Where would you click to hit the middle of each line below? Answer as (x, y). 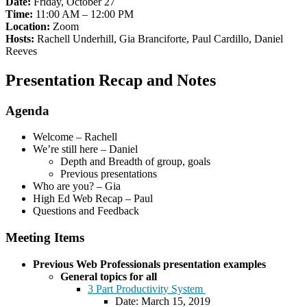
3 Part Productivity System (147, 288)
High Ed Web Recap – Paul (93, 199)
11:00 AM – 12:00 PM (85, 14)
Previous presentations (109, 174)
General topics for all (109, 276)
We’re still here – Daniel (85, 149)
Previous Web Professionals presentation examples (149, 264)
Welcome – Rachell (75, 137)
